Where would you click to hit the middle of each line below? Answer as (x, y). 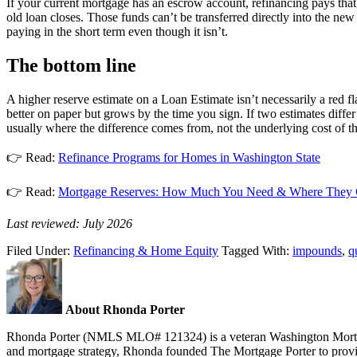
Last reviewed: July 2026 (69, 223)
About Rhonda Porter (125, 309)
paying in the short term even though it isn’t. (117, 32)
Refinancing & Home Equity (146, 250)
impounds (317, 250)
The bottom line (71, 66)
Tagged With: (257, 250)
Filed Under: (40, 250)
